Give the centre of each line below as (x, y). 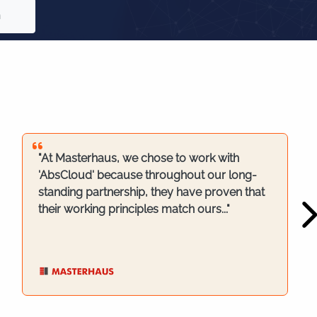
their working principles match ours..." (134, 209)
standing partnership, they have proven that (152, 192)
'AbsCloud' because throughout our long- (148, 175)
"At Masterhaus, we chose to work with (139, 158)
